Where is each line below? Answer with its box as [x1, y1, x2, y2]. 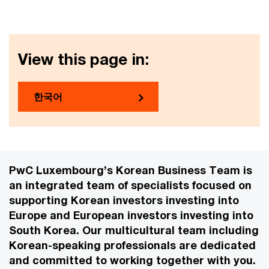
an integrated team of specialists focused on [9, 178, 252, 192]
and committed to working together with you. [9, 253, 259, 267]
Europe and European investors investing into [9, 208, 253, 222]
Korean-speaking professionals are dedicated [9, 238, 256, 252]
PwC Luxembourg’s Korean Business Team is [9, 163, 252, 177]
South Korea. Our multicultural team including [9, 223, 259, 237]
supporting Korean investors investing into [9, 193, 239, 207]
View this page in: [18, 50, 149, 68]
